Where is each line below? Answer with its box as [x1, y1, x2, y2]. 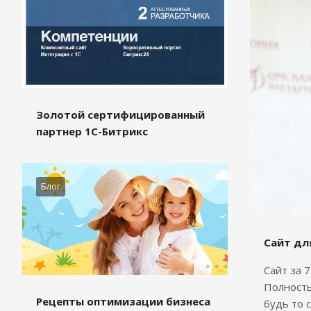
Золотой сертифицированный [36, 108, 205, 122]
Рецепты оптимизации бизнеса [36, 294, 210, 308]
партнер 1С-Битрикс [36, 124, 148, 139]
